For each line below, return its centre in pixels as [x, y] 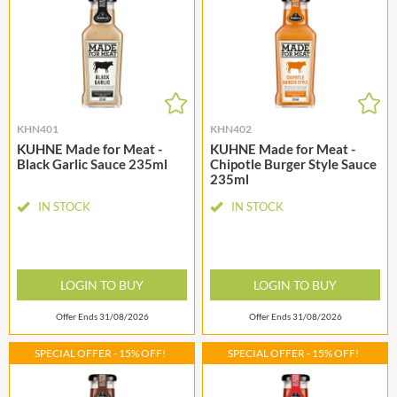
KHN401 [38, 129]
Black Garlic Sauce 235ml [92, 164]
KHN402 [231, 129]
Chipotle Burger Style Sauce [293, 164]
